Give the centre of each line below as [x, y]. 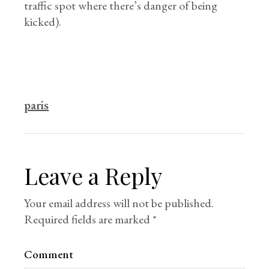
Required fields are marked [89, 219]
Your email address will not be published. [119, 203]
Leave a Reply [93, 176]
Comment [49, 254]
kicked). [43, 22]
